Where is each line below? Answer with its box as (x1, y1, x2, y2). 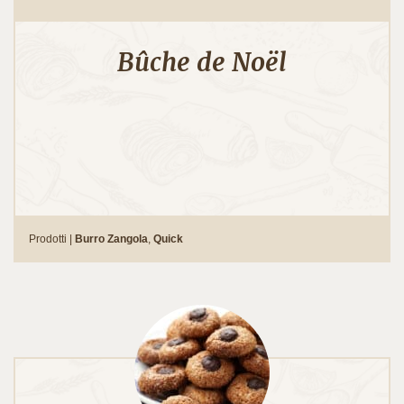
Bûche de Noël (117, 45, 287, 78)
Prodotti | (29, 232, 75, 245)
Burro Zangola (75, 232, 148, 245)
